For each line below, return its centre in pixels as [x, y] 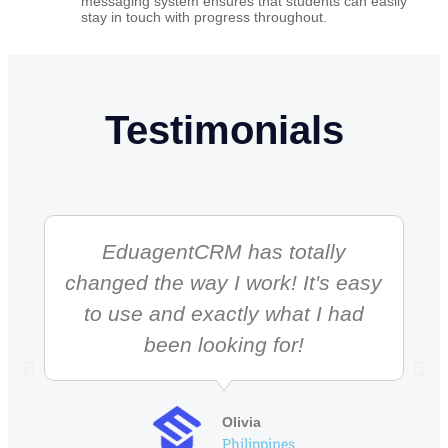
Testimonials [224, 130]
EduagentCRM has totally [223, 252]
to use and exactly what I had [223, 314]
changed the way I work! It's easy [224, 283]
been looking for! [223, 345]
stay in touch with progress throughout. [204, 17]
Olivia [242, 422]
